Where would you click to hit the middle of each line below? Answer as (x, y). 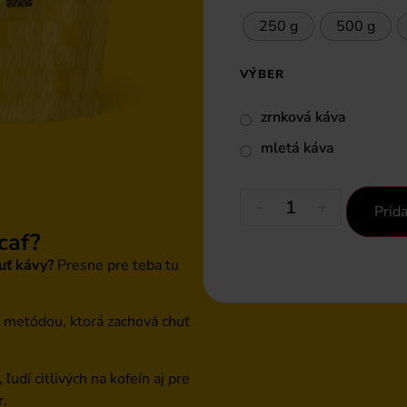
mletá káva (298, 148)
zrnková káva (303, 117)
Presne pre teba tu (116, 265)
